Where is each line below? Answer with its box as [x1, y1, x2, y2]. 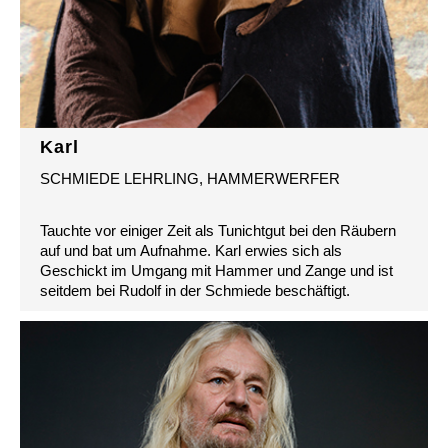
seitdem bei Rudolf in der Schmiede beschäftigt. [40, 282, 350, 300]
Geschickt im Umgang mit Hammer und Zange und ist [40, 262, 393, 280]
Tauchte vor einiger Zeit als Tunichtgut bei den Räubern [40, 222, 396, 240]
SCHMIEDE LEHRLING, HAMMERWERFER [40, 170, 340, 188]
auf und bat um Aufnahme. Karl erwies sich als [40, 242, 342, 260]
